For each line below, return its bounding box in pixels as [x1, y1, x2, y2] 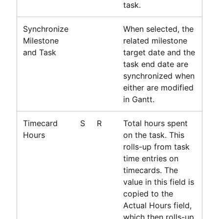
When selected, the [123, 23, 194, 34]
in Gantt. [123, 94, 154, 104]
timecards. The [123, 165, 178, 175]
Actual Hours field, [123, 200, 192, 210]
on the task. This [123, 130, 184, 140]
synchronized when [123, 70, 195, 81]
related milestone [123, 35, 187, 45]
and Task [22, 47, 56, 57]
